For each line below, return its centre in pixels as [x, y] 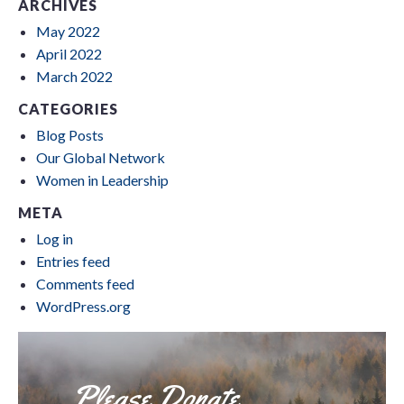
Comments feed [85, 284]
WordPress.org [83, 307]
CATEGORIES [68, 109]
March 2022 [74, 77]
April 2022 [69, 54]
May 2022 [68, 32]
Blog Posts [70, 135]
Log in [55, 239]
